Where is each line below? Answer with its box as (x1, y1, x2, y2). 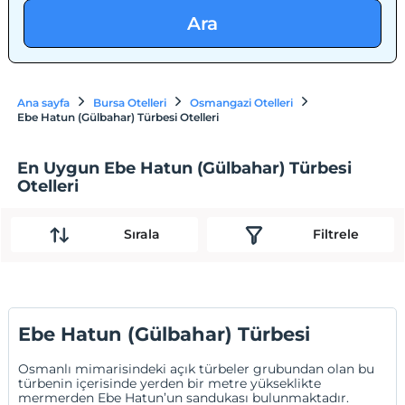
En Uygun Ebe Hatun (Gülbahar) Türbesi (17, 157, 353, 178)
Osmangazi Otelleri (190, 96, 294, 109)
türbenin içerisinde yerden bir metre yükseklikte (18, 374, 322, 391)
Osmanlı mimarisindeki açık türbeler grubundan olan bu (18, 360, 375, 377)
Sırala (123, 226, 160, 243)
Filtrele (312, 226, 359, 243)
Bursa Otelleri (93, 96, 167, 109)
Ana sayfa (17, 96, 71, 109)
